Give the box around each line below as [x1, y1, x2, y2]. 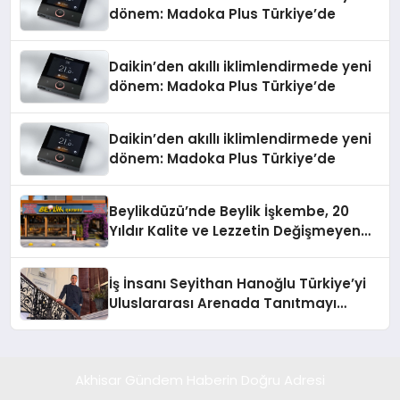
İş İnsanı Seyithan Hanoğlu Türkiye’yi [109, 274, 367, 293]
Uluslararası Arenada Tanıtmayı [109, 294, 337, 312]
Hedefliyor [109, 313, 182, 332]
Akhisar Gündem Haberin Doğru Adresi [75, 371, 325, 389]
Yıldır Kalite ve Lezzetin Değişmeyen [109, 221, 362, 240]
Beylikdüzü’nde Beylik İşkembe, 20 [109, 202, 350, 221]
